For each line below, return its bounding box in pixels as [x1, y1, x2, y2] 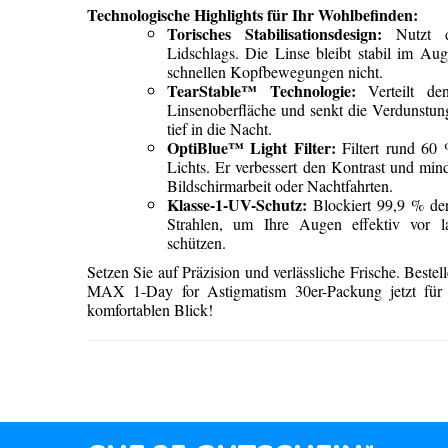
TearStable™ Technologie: [167, 79, 356, 102]
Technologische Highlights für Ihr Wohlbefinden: [87, 3, 418, 26]
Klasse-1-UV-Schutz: [167, 193, 307, 216]
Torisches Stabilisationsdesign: [167, 22, 382, 45]
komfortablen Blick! [87, 299, 213, 320]
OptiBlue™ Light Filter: [167, 136, 336, 159]
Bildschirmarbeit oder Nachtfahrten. [167, 175, 393, 196]
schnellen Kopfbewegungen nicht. [167, 61, 383, 82]
